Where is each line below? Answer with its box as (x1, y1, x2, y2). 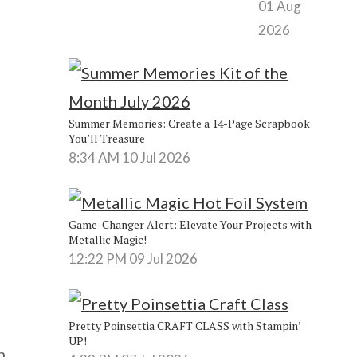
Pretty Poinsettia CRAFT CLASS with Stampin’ (68, 317, 300, 333)
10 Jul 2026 (121, 148, 190, 166)
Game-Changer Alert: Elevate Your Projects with (68, 216, 312, 232)
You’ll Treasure (68, 130, 145, 146)
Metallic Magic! (68, 231, 147, 247)
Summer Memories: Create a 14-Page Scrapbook (68, 115, 310, 131)
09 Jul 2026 (128, 249, 198, 267)
